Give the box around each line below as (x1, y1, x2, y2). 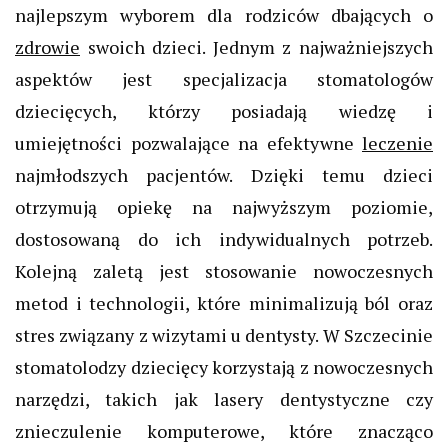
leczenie (362, 130, 433, 155)
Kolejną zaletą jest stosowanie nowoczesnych (15, 258, 433, 283)
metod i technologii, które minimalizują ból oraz (15, 290, 433, 315)
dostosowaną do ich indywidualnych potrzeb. (15, 226, 433, 251)
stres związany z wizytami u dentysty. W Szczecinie (15, 322, 433, 347)
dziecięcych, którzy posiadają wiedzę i (15, 98, 433, 123)
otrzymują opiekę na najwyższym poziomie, (15, 194, 433, 219)
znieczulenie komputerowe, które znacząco (15, 418, 433, 443)
